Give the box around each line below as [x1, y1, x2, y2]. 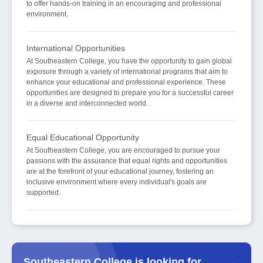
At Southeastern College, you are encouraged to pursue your [26, 146, 220, 155]
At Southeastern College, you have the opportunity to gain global [26, 57, 232, 66]
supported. [26, 188, 60, 197]
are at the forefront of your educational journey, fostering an [26, 167, 214, 176]
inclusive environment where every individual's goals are [26, 178, 207, 187]
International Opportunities [26, 43, 125, 53]
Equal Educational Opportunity [26, 133, 139, 143]
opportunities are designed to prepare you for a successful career [26, 89, 234, 97]
